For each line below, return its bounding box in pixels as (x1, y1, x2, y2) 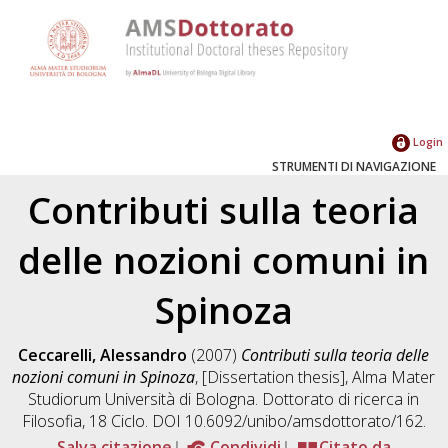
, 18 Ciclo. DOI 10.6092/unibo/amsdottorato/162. (81, 409, 426, 432)
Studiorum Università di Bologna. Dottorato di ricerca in (28, 387, 420, 410)
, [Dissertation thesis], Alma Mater (195, 365, 436, 388)
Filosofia (21, 409, 82, 432)
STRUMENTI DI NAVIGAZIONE (272, 157, 436, 175)
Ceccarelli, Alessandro (18, 343, 188, 366)
